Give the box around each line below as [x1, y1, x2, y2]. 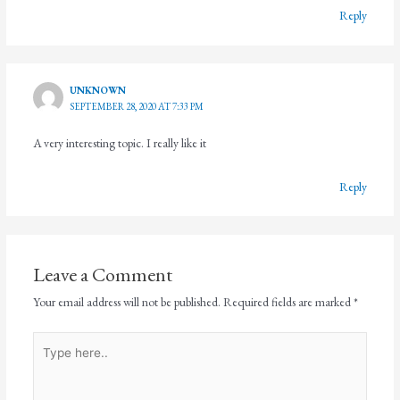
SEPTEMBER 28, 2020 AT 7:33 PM [70, 99, 204, 112]
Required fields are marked [222, 294, 354, 311]
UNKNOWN [70, 83, 127, 96]
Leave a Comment [32, 262, 172, 288]
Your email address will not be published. [32, 294, 221, 311]
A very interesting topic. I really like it [32, 134, 206, 151]
